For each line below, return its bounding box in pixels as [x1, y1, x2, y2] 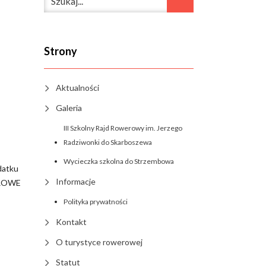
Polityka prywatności [63, 197, 128, 207]
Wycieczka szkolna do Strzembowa [63, 157, 174, 166]
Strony [43, 45, 77, 58]
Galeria [55, 103, 82, 113]
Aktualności [55, 83, 99, 93]
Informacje [55, 176, 96, 187]
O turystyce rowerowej [55, 237, 142, 248]
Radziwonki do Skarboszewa [63, 138, 152, 147]
